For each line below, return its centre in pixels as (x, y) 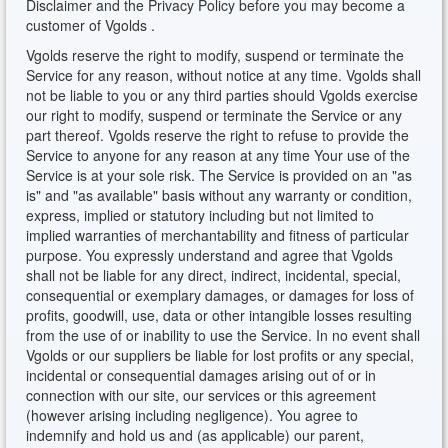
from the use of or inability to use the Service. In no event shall (223, 335)
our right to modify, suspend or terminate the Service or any (214, 115)
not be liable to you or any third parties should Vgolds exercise (222, 95)
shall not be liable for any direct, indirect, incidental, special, (214, 275)
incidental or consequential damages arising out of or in (201, 375)
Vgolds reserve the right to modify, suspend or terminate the (215, 55)
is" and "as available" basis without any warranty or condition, (219, 195)
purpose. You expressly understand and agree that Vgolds (210, 255)
